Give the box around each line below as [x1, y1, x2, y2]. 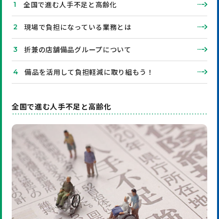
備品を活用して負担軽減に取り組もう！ [24, 66, 154, 77]
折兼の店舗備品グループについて [24, 44, 131, 54]
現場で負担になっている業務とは [24, 22, 131, 32]
